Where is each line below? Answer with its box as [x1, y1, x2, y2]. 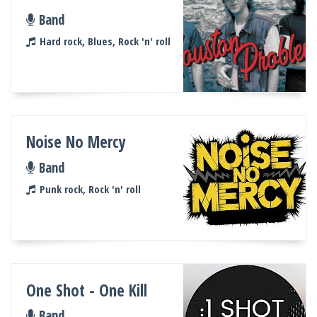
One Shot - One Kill [26, 279, 148, 301]
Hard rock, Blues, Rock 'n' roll [39, 34, 171, 49]
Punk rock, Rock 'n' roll [39, 182, 141, 197]
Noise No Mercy [26, 131, 127, 154]
